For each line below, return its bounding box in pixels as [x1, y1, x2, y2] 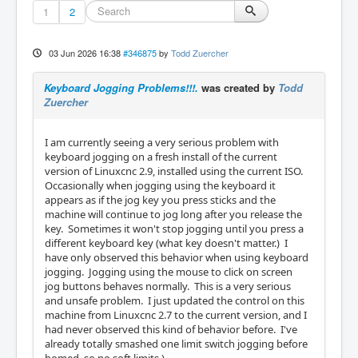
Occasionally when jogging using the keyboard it [45, 178, 276, 193]
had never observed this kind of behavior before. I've [45, 322, 297, 336]
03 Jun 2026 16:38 [48, 46, 121, 59]
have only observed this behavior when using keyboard [45, 250, 308, 265]
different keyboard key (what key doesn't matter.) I [45, 236, 288, 250]
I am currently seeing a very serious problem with [45, 135, 279, 149]
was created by [198, 80, 278, 95]
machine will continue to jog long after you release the [45, 207, 302, 221]
